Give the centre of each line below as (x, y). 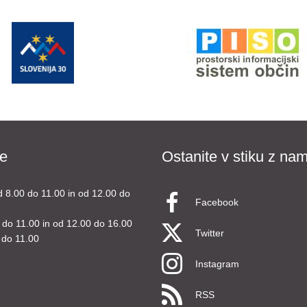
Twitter (210, 233)
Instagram (217, 264)
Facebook (217, 202)
